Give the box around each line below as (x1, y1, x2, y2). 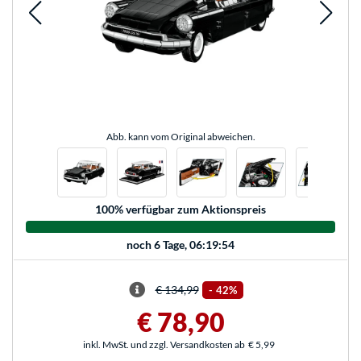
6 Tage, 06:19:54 (154, 237, 234, 251)
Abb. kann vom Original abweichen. (106, 131, 255, 143)
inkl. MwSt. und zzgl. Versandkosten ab (83, 338, 245, 351)
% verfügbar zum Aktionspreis (114, 202, 266, 217)
